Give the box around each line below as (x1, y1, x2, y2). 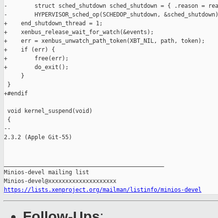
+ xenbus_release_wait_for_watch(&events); (4, 29, 154, 36)
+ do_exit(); (4, 64, 69, 71)
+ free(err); (4, 55, 69, 62)
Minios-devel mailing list (4, 169, 89, 176)
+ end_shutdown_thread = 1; (4, 20, 103, 27)
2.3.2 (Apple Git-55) (4, 134, 72, 141)
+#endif (4, 90, 28, 97)
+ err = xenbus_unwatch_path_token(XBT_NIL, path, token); (4, 37, 205, 45)
